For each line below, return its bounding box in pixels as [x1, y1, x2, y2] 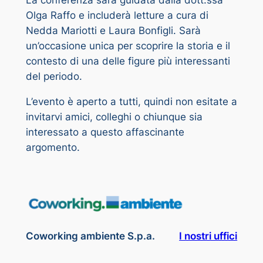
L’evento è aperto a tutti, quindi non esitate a [25, 96, 237, 107]
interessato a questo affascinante [25, 126, 184, 138]
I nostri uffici [179, 230, 238, 242]
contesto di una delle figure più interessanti [25, 55, 230, 68]
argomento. [25, 141, 80, 153]
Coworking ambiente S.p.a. [25, 230, 155, 242]
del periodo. [25, 70, 82, 83]
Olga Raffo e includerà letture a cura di [25, 9, 208, 22]
